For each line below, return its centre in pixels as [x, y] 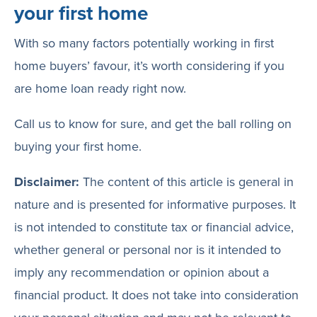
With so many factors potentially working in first [144, 43]
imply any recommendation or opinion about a [142, 272]
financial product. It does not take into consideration [156, 295]
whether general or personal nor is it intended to [148, 249]
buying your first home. [78, 146]
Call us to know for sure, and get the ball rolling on [153, 123]
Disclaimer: [47, 182]
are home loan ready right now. [100, 88]
